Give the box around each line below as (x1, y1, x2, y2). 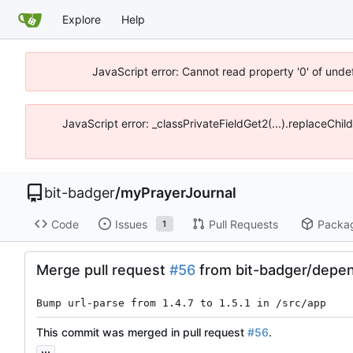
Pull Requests (208, 217, 278, 231)
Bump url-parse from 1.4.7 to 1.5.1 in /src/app (36, 297, 326, 310)
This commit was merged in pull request (36, 325, 247, 340)
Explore (62, 12, 101, 26)
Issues (114, 217, 147, 231)
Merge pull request (36, 262, 169, 279)
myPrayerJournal (121, 184, 236, 201)
